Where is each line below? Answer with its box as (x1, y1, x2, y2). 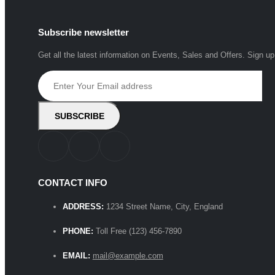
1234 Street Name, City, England (106, 201, 223, 211)
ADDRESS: (62, 201, 104, 211)
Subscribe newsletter (37, 26, 129, 37)
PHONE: (62, 226, 93, 236)
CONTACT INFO (37, 177, 107, 188)
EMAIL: (62, 250, 90, 260)
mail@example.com (92, 250, 163, 260)
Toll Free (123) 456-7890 (95, 226, 182, 236)
